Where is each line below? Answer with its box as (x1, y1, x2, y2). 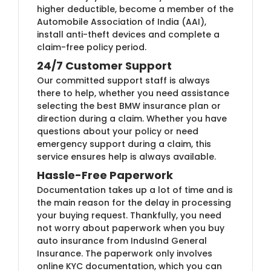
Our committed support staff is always (37, 74, 210, 87)
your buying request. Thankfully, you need (37, 209, 221, 221)
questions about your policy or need (37, 125, 198, 137)
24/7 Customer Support (37, 57, 172, 73)
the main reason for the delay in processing (37, 196, 231, 209)
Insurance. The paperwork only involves (37, 247, 212, 260)
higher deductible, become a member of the (37, 2, 233, 15)
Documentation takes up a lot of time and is (37, 183, 233, 196)
